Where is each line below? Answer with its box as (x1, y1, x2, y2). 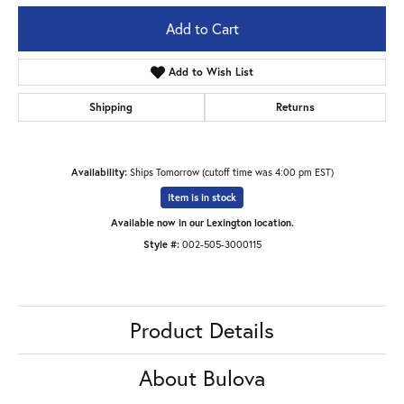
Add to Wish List (169, 64, 254, 78)
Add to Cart (165, 18, 239, 38)
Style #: (142, 236, 179, 251)
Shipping (89, 99, 133, 114)
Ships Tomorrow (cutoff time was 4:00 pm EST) (129, 164, 334, 179)
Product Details (130, 315, 274, 344)
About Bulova (139, 363, 265, 392)
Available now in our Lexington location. (110, 215, 294, 229)
